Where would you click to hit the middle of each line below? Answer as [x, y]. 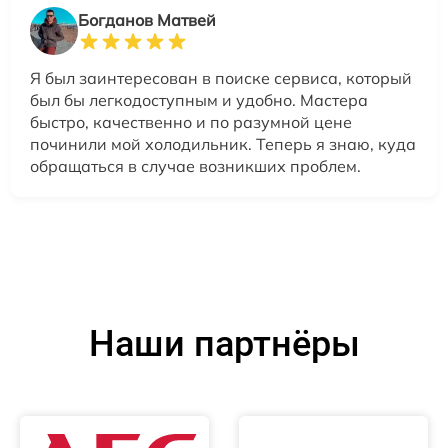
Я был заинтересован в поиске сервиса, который [221, 77]
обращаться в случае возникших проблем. [195, 165]
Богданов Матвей [147, 19]
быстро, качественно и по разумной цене [191, 121]
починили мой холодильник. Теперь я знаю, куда [223, 143]
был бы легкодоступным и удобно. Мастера [199, 99]
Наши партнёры [224, 343]
